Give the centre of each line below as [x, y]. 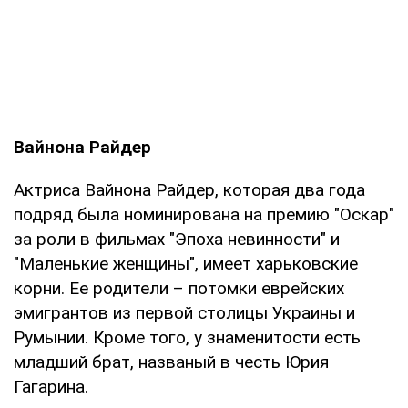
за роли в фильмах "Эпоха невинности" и [177, 240]
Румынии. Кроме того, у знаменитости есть [187, 338]
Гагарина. [51, 387]
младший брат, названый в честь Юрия [171, 362]
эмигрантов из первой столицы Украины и [184, 313]
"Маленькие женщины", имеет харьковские [186, 264]
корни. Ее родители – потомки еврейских [179, 289]
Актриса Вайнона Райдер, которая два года [189, 190]
